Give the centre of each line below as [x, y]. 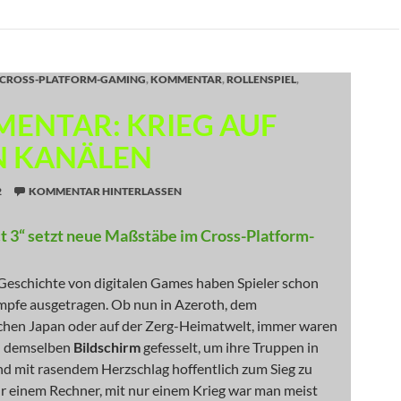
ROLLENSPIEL [261, 79]
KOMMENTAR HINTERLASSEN [105, 191]
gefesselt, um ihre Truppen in [230, 347]
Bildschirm [107, 347]
